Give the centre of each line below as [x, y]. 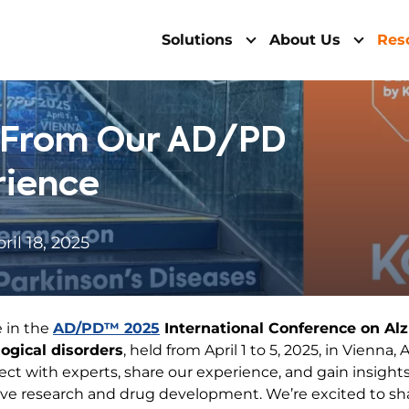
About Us [305, 40]
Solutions [197, 40]
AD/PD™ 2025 [106, 328]
